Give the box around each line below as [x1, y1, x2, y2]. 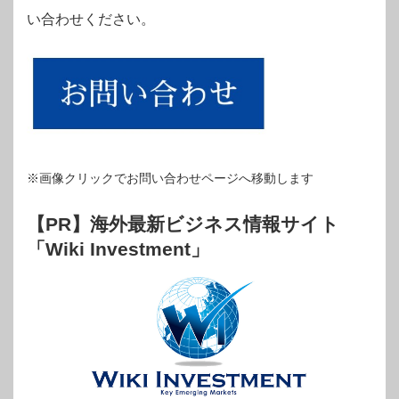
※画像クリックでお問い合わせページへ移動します [27, 170, 313, 185]
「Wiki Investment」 [27, 238, 209, 259]
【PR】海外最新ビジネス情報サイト [27, 213, 339, 234]
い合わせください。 [27, 12, 155, 28]
